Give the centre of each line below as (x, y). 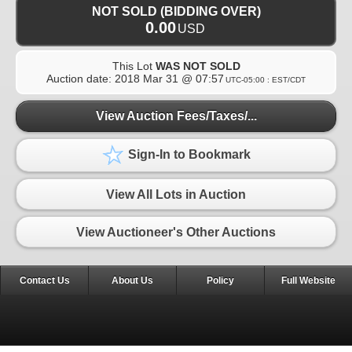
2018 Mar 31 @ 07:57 (169, 78)
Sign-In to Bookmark (188, 155)
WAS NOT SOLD (198, 66)
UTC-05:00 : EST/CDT (266, 79)
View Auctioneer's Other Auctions (176, 232)
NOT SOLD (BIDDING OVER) (176, 11)
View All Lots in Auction (176, 194)
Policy (220, 281)
